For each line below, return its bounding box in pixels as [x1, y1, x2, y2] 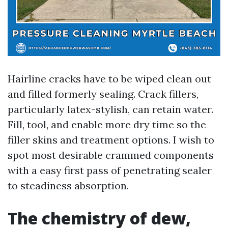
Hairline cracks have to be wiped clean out [8, 72, 211, 85]
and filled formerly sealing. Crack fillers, [8, 88, 198, 100]
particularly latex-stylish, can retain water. [8, 103, 213, 116]
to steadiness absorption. [8, 179, 129, 192]
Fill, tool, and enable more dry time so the [8, 118, 206, 131]
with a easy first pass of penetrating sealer [8, 164, 212, 177]
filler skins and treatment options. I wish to [8, 133, 214, 146]
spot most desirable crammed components [8, 149, 214, 161]
